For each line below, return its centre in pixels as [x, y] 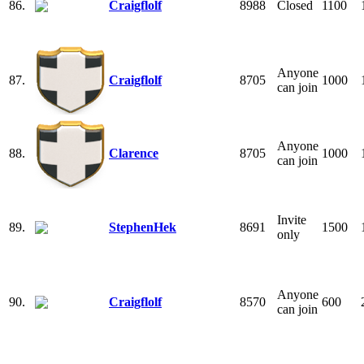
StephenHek [143, 227]
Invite [292, 219]
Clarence [134, 153]
